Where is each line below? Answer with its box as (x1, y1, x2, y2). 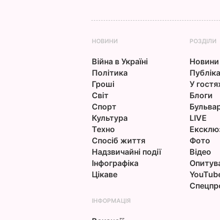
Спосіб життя (91, 135, 145, 145)
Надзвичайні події (91, 146, 161, 157)
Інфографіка (91, 158, 138, 168)
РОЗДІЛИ (189, 37, 217, 45)
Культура (91, 112, 128, 123)
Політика (91, 67, 128, 78)
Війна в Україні (91, 56, 148, 66)
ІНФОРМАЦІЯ (91, 196, 131, 204)
